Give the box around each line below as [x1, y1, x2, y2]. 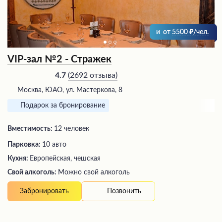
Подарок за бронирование [20, 102, 105, 110]
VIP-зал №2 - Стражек [7, 55, 111, 65]
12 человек [54, 125, 89, 133]
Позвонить [107, 187, 141, 195]
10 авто [42, 141, 66, 149]
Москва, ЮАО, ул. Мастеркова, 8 [17, 87, 122, 94]
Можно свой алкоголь [58, 169, 130, 176]
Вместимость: [7, 125, 54, 133]
